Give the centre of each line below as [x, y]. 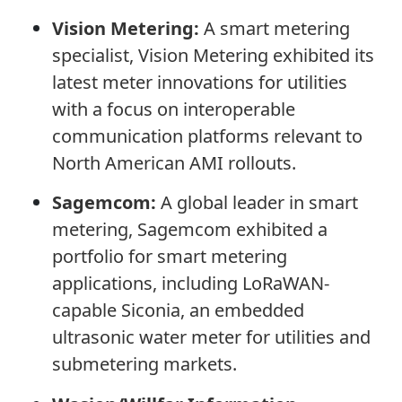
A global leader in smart [257, 203]
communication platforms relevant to [207, 135]
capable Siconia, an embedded [178, 310]
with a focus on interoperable [173, 109]
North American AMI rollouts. [174, 162]
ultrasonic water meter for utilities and [211, 337]
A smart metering [276, 28]
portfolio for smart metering [169, 257]
